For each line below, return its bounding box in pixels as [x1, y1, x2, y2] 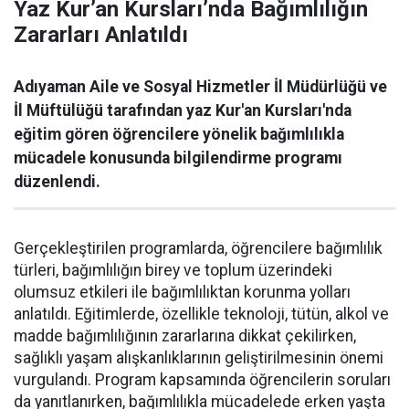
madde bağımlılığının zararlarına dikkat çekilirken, [14, 326, 356, 345]
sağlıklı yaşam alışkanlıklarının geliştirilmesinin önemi [14, 348, 383, 367]
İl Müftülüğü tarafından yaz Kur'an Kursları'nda [14, 100, 351, 120]
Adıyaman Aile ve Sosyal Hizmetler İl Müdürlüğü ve [14, 77, 387, 96]
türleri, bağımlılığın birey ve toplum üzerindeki [14, 260, 332, 279]
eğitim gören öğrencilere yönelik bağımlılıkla [14, 124, 344, 143]
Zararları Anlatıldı [14, 21, 188, 47]
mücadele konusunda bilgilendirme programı [14, 148, 342, 167]
